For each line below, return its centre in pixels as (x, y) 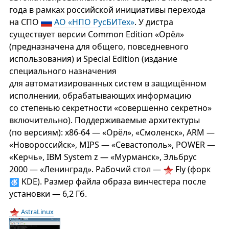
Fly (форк (192, 169)
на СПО (25, 22)
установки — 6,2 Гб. (48, 194)
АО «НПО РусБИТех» (94, 22)
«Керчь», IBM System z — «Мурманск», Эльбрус (103, 157)
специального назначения (63, 71)
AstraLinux (36, 212)
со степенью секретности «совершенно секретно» (110, 108)
